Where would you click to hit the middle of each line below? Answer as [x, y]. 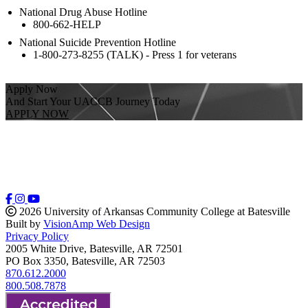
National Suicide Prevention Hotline [98, 42]
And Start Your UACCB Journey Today [93, 101]
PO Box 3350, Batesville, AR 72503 [85, 261]
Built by [24, 224]
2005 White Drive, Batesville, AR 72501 [94, 249]
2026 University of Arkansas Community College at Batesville [153, 212]
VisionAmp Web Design [97, 224]
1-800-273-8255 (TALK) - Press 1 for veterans [135, 54]
